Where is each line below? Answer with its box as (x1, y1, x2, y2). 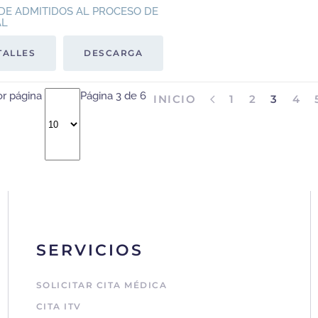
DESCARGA (84, 48, 143, 59)
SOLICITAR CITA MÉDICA (35, 280, 168, 290)
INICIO (153, 92, 196, 106)
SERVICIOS (35, 241, 143, 260)
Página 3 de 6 (80, 89, 146, 103)
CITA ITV (35, 301, 82, 312)
